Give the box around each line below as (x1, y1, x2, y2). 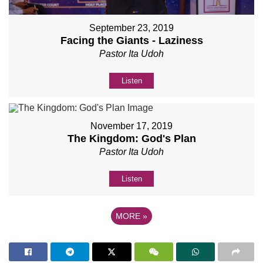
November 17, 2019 (90, 120, 173, 131)
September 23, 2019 (89, 22, 174, 33)
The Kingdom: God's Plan (67, 132, 196, 144)
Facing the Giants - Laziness (60, 34, 203, 46)
